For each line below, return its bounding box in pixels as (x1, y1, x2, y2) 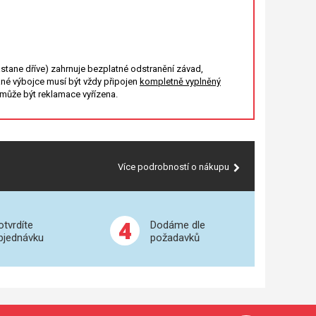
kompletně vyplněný (140, 76, 221, 87)
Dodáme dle (150, 219, 205, 231)
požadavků (150, 231, 200, 244)
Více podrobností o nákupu (117, 162, 229, 172)
